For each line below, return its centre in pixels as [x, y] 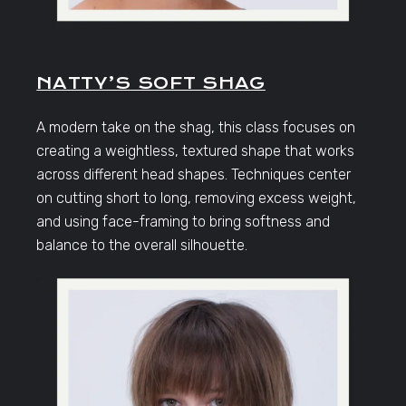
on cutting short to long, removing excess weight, [197, 198]
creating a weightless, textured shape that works [196, 151]
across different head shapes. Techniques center [194, 175]
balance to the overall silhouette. [142, 246]
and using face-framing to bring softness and [184, 222]
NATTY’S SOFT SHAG [151, 83]
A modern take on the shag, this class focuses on [196, 128]
